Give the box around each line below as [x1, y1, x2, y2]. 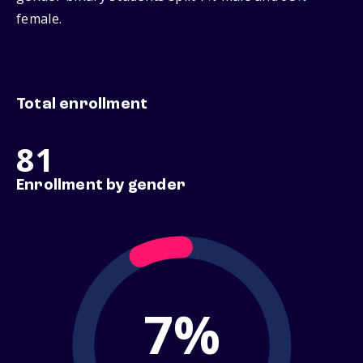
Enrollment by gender [16, 177, 186, 194]
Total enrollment [16, 96, 148, 113]
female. [16, 10, 62, 28]
